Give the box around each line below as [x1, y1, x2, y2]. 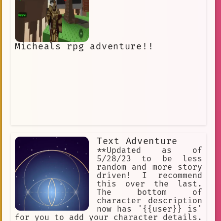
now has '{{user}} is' [97, 204, 202, 215]
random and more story [97, 162, 202, 173]
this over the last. [97, 179, 202, 189]
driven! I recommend [97, 171, 202, 181]
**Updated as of [97, 146, 202, 156]
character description [97, 196, 202, 206]
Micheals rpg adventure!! [15, 40, 154, 52]
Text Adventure [97, 136, 178, 147]
